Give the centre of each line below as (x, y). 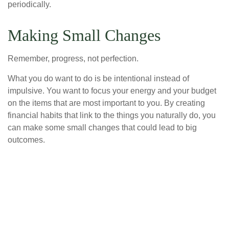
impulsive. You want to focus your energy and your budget (112, 91)
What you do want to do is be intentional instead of (98, 79)
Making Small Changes (84, 36)
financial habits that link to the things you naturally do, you (112, 116)
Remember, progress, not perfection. (74, 59)
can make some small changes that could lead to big (102, 128)
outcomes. (26, 140)
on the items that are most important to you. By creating (106, 103)
